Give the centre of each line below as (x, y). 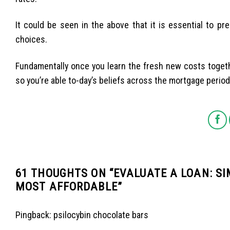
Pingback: (34, 215)
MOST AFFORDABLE (66, 186)
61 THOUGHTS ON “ (64, 173)
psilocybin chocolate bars (101, 215)
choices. (31, 40)
